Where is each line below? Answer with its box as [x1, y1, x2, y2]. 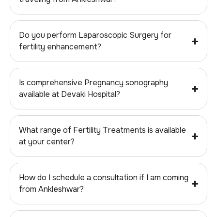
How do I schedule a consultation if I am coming [19, 172, 188, 183]
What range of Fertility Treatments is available [19, 125, 186, 136]
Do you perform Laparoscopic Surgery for [19, 30, 171, 41]
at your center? [19, 137, 75, 147]
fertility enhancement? [19, 42, 101, 52]
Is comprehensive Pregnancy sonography [19, 77, 168, 88]
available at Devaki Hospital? [19, 89, 120, 100]
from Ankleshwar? [19, 184, 84, 195]
